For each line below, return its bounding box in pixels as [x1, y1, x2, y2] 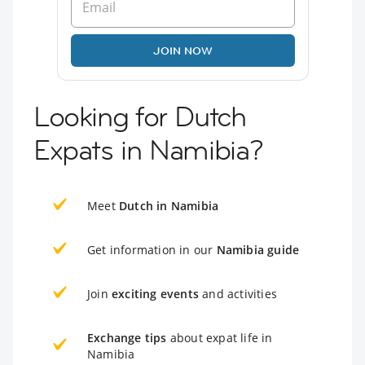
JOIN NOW [152, 42, 213, 58]
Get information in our [87, 241, 217, 257]
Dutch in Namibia [119, 197, 219, 213]
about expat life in [166, 329, 273, 345]
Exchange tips [87, 329, 167, 345]
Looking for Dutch [33, 98, 246, 134]
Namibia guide [216, 241, 300, 257]
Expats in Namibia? [33, 131, 263, 168]
